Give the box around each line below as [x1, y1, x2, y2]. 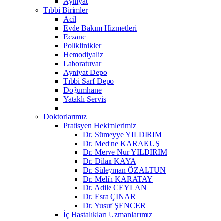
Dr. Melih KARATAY [83, 174, 153, 183]
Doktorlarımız [43, 112, 87, 121]
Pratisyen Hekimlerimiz [63, 121, 136, 130]
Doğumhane [63, 85, 102, 94]
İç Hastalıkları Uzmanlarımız [63, 210, 152, 219]
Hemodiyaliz [63, 50, 103, 59]
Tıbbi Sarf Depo [63, 76, 114, 85]
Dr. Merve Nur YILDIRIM [83, 147, 167, 156]
